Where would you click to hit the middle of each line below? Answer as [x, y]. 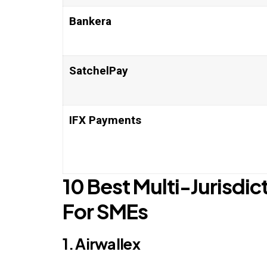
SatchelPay [98, 71]
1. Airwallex [101, 244]
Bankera [90, 21]
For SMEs [105, 212]
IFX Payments [105, 120]
